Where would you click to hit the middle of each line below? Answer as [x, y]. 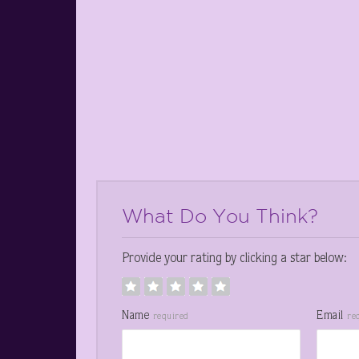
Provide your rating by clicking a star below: [234, 260]
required [171, 317]
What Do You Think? [220, 216]
